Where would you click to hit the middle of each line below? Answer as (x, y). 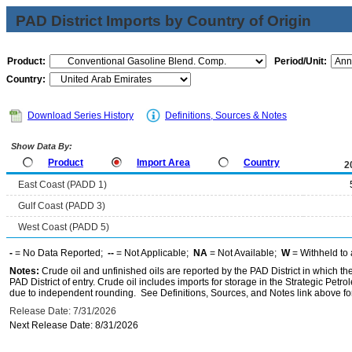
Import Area (163, 163)
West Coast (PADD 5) (64, 227)
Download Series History (81, 115)
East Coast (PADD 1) (62, 185)
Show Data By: (40, 146)
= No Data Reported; (60, 253)
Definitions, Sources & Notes (226, 115)
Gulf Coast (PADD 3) (62, 206)
